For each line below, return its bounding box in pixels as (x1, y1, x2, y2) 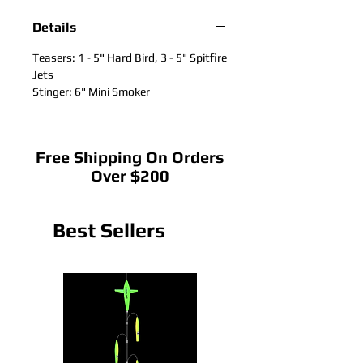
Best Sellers (53, 219, 165, 242)
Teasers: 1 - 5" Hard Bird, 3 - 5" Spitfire (32, 51, 227, 64)
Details (32, 19, 76, 35)
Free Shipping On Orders (35, 147, 224, 166)
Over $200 (90, 166, 169, 185)
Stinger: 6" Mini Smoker (32, 85, 150, 98)
